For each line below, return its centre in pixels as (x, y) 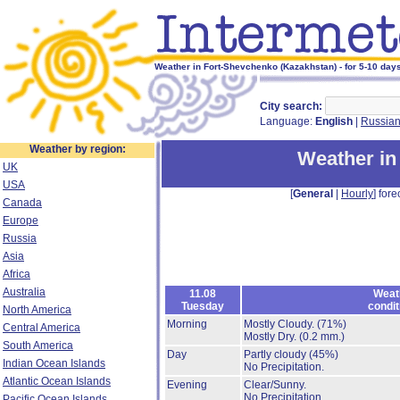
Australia (24, 292)
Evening (187, 385)
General (313, 194)
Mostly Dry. (271, 337)
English (334, 121)
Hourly (357, 194)
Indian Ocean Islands (54, 363)
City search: (291, 106)
